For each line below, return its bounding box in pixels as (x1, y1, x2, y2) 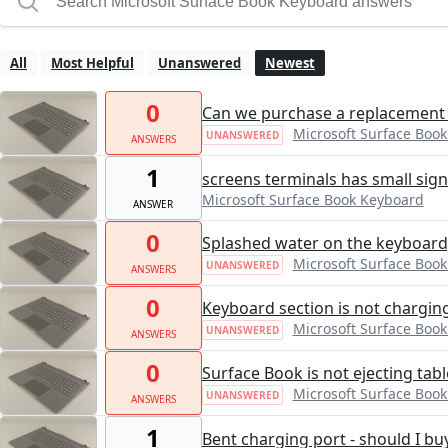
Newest (265, 54, 315, 73)
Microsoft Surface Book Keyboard (201, 189, 424, 209)
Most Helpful (51, 54, 134, 73)
